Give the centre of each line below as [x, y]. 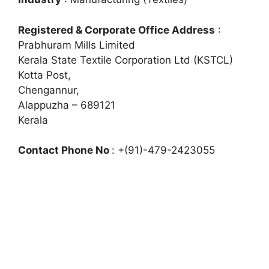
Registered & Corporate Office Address [116, 30]
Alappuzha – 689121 [67, 105]
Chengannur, [49, 90]
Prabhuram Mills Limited [77, 45]
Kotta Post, [44, 75]
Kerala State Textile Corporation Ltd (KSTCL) [125, 60]
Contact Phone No [65, 150]
